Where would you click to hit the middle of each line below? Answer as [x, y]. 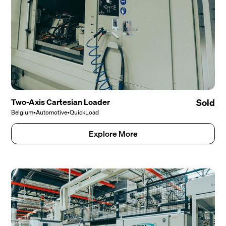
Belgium [22, 112]
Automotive [52, 112]
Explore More [113, 134]
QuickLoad [84, 112]
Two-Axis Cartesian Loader [61, 102]
